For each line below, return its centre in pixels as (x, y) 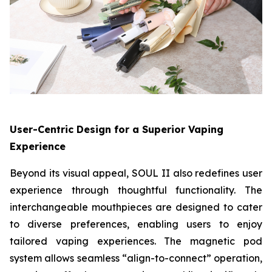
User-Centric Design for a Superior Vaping (117, 129)
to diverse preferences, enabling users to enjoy (136, 224)
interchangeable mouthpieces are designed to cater (136, 207)
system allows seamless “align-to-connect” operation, (136, 258)
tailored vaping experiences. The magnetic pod (136, 241)
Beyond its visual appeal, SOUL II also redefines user (136, 173)
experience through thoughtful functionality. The (136, 190)
